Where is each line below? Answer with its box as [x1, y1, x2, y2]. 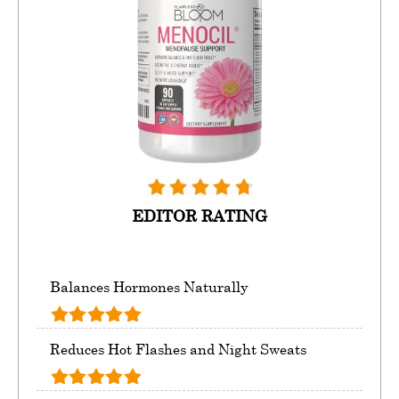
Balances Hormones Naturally [50, 277, 248, 296]
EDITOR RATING [132, 205, 267, 225]
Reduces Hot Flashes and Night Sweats [50, 339, 306, 358]
